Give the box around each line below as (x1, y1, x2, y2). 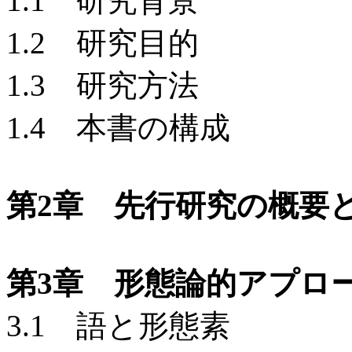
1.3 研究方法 (6, 68, 199, 102)
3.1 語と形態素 (6, 309, 230, 343)
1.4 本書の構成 (6, 111, 230, 145)
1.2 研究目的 (6, 26, 199, 60)
